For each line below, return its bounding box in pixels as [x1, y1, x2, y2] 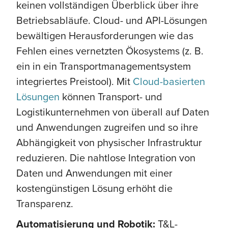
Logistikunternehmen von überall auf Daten [16, 104, 209, 119]
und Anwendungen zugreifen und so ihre [16, 119, 198, 134]
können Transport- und [60, 89, 162, 104]
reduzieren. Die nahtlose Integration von [16, 150, 195, 165]
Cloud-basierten [133, 73, 205, 89]
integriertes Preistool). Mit [16, 73, 133, 89]
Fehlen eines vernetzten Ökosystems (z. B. [16, 43, 204, 58]
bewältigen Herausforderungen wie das [16, 27, 193, 43]
